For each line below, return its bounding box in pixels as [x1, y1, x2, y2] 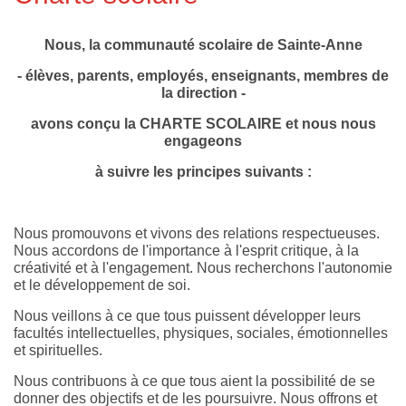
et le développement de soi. [14, 277, 190, 294]
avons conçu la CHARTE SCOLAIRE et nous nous [30, 116, 376, 132]
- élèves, [17, 68, 77, 84]
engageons [164, 133, 242, 150]
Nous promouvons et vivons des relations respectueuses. [14, 226, 380, 242]
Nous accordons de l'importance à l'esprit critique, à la [14, 243, 359, 259]
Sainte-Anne [276, 37, 362, 53]
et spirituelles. [14, 343, 102, 359]
